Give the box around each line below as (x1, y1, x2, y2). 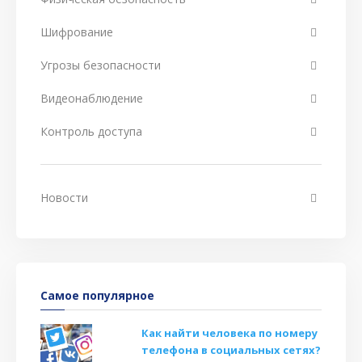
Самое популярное (40, 288, 154, 303)
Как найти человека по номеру (141, 326, 318, 340)
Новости (40, 190, 88, 205)
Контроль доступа (40, 124, 142, 139)
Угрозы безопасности (40, 57, 161, 73)
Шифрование (40, 24, 113, 40)
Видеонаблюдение (40, 90, 143, 106)
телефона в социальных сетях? (141, 343, 322, 357)
